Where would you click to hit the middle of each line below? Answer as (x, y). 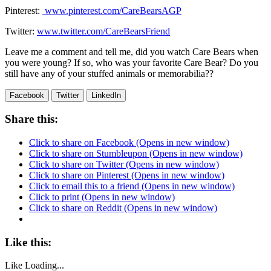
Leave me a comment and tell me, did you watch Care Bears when (132, 51)
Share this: (31, 119)
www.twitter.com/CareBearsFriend (103, 31)
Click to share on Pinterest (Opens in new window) (127, 175)
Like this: (28, 242)
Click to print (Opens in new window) (102, 197)
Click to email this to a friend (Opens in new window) (132, 186)
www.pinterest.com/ (83, 10)
